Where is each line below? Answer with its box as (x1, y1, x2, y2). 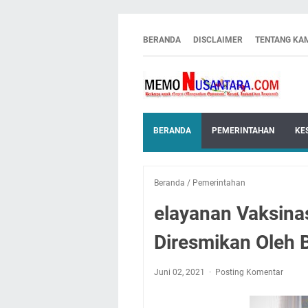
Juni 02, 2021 (154, 267, 207, 277)
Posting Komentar (215, 267, 283, 277)
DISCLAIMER (193, 35, 243, 45)
